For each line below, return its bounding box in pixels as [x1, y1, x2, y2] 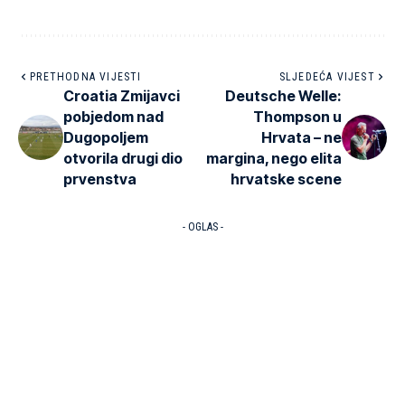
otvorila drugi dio [63, 148, 183, 167]
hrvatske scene [231, 169, 342, 188]
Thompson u [253, 107, 342, 126]
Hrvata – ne [261, 127, 342, 146]
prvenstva [63, 169, 137, 188]
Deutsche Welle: [225, 86, 342, 105]
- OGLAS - [182, 220, 223, 233]
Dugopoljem [63, 127, 148, 146]
